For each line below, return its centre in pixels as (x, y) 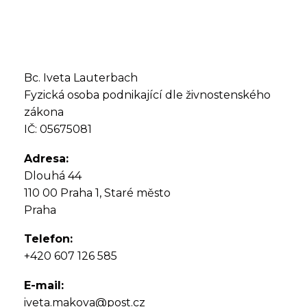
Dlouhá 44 (53, 175)
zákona (44, 112)
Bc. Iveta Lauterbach (81, 77)
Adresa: (46, 158)
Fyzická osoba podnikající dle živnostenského (147, 95)
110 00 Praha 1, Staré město (97, 193)
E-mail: (44, 285)
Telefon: (48, 239)
